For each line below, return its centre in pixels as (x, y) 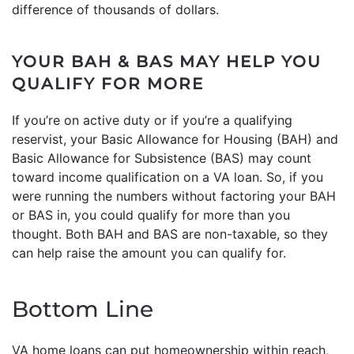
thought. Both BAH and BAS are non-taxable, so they (170, 233)
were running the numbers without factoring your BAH (174, 196)
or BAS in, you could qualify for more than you (151, 215)
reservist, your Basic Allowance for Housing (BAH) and (175, 139)
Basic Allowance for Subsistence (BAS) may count (162, 158)
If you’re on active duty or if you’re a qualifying (152, 120)
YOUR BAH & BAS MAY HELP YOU (167, 61)
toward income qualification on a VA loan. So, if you (168, 177)
